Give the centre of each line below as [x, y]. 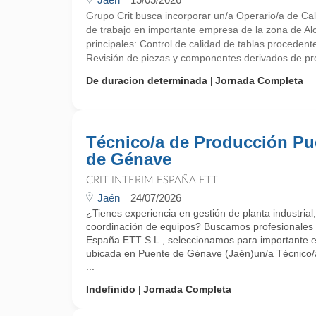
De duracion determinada [147, 80]
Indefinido [111, 289]
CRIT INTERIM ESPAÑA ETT [152, 180]
